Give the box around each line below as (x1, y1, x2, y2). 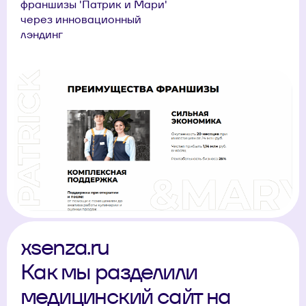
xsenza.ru (20, 232, 109, 261)
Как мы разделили (20, 257, 197, 286)
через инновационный (20, 12, 141, 27)
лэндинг (20, 27, 63, 42)
